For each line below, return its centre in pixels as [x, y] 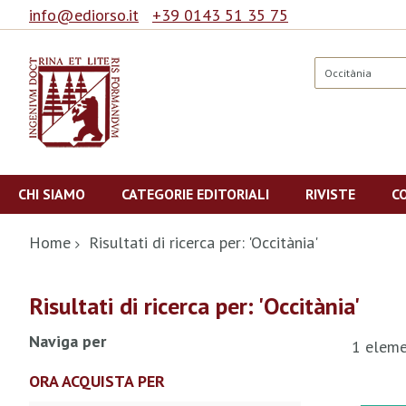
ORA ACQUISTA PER [97, 381]
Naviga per [68, 341]
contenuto [63, 201]
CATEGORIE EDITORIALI [195, 194]
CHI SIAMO [52, 194]
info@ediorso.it [84, 15]
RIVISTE [330, 194]
